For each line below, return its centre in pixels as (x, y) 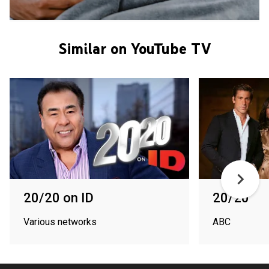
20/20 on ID (59, 198)
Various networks (60, 222)
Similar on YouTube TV (134, 48)
